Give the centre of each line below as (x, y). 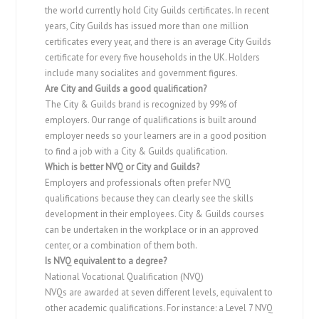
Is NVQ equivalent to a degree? (106, 261)
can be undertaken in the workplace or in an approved (152, 230)
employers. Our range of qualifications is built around (151, 120)
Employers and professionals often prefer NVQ (138, 183)
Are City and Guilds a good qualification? (126, 89)
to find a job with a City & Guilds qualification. (137, 152)
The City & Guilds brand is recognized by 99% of (141, 105)
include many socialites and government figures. (142, 73)
